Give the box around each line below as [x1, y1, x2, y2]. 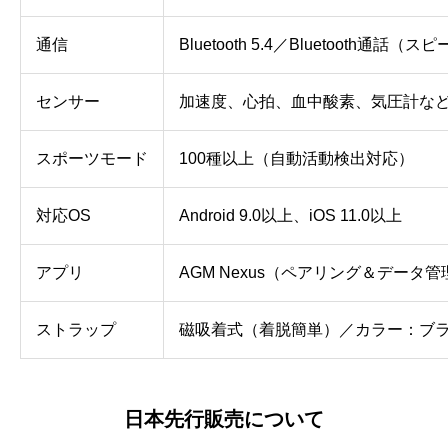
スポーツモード [36, 150, 148, 168]
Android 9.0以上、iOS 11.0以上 [179, 207, 402, 225]
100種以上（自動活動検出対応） [179, 150, 414, 168]
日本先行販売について [124, 408, 324, 431]
